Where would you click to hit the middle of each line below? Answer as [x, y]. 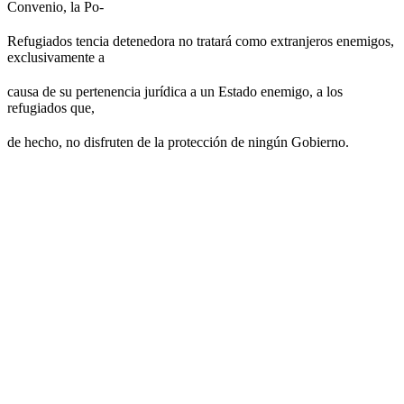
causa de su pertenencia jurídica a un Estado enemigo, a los [175, 92]
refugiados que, [51, 108]
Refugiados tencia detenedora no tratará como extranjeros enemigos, [201, 41]
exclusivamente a [56, 58]
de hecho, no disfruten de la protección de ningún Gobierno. [178, 142]
